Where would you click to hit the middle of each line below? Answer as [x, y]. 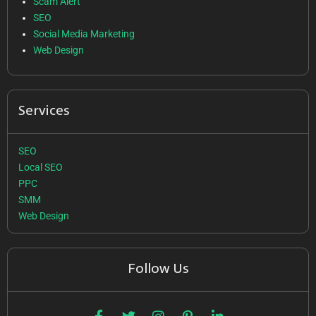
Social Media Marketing [84, 34]
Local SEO [41, 167]
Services [44, 111]
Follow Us [158, 269]
